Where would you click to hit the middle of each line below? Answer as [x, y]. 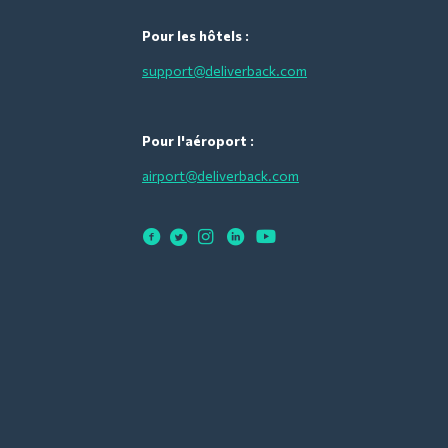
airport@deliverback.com [220, 175]
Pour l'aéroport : [198, 140]
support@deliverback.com [224, 70]
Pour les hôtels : [195, 35]
